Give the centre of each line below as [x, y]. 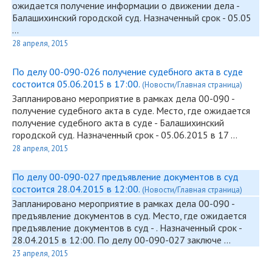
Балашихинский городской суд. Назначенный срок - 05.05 [132, 18]
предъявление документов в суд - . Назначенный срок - [127, 228]
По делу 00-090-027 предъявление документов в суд [125, 177]
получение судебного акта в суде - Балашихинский [118, 123]
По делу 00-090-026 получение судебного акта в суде [127, 72]
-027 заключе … [198, 240]
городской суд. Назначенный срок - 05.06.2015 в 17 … [125, 135]
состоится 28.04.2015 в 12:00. [77, 189]
